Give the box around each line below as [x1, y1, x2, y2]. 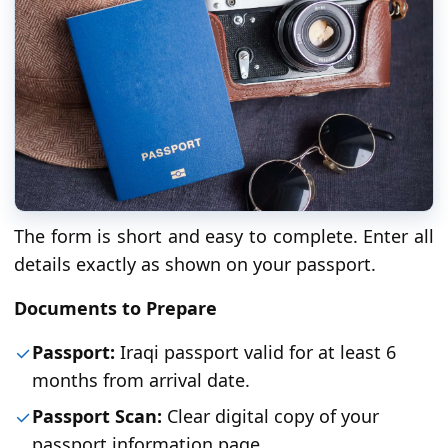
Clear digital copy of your [162, 404, 379, 429]
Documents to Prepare [14, 296, 217, 321]
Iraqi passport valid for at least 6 [115, 340, 396, 365]
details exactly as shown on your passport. [14, 252, 376, 277]
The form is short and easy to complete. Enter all [14, 224, 434, 249]
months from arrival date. [32, 368, 250, 393]
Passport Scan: [32, 404, 162, 429]
